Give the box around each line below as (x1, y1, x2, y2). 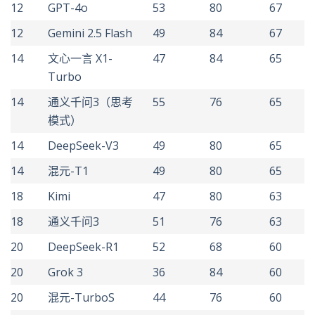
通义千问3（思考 (48, 94, 133, 110)
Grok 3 (48, 264, 83, 280)
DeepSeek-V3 (48, 138, 119, 153)
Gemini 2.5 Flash (48, 25, 132, 41)
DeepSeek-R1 (48, 239, 119, 255)
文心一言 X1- (48, 51, 112, 66)
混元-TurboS (48, 290, 115, 305)
